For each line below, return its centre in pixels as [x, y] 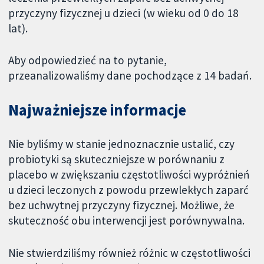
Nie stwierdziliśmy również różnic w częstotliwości [130, 253]
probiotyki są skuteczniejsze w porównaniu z [117, 159]
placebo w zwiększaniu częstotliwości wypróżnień [129, 175]
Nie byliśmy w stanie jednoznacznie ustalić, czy [122, 144]
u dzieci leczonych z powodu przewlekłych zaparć [129, 190]
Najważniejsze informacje [98, 110]
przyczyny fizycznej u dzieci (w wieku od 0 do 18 [124, 13]
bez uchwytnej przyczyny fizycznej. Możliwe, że [122, 205]
